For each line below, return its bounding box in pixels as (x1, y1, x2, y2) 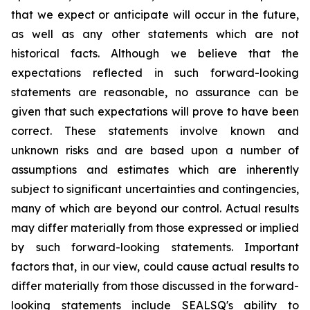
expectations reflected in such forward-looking (11, 66, 299, 80)
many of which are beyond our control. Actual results (11, 201, 299, 215)
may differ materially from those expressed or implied (11, 221, 299, 235)
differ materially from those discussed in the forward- (11, 279, 299, 293)
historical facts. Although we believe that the (11, 46, 299, 60)
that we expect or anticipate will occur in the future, (11, 8, 299, 21)
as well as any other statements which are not (11, 27, 299, 41)
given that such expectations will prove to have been (11, 104, 299, 118)
